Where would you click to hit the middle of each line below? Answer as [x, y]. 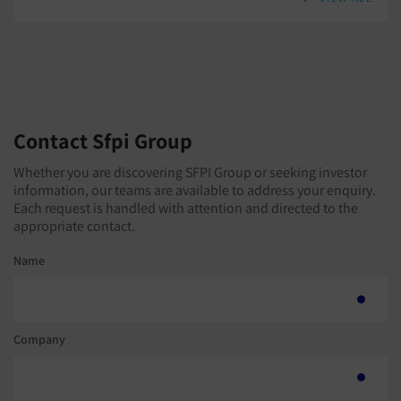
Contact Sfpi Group [103, 141]
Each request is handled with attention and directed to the [186, 209]
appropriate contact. [74, 226]
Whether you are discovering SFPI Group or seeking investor [190, 173]
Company [39, 338]
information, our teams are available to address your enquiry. [195, 191]
